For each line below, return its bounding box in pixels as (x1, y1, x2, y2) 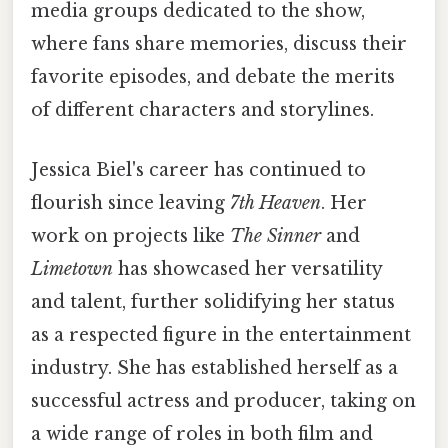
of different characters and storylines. (31, 99, 374, 122)
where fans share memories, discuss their (31, 33, 407, 56)
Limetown (31, 257, 113, 280)
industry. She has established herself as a (31, 356, 398, 379)
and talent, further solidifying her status (31, 290, 395, 313)
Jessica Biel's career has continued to (31, 158, 366, 181)
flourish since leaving (31, 191, 230, 214)
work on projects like (31, 224, 230, 247)
